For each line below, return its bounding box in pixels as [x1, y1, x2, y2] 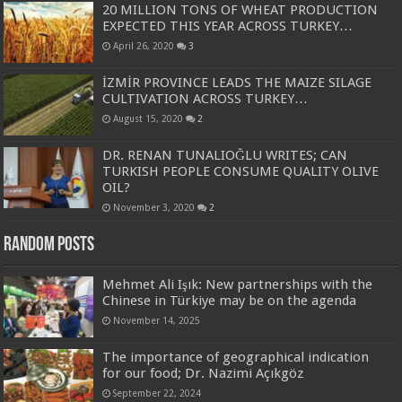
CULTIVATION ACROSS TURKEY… [102, 91, 309, 108]
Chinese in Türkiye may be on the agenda [102, 293, 357, 310]
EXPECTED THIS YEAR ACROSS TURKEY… [102, 17, 354, 34]
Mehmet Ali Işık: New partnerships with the [102, 276, 373, 293]
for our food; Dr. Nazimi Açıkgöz [102, 365, 304, 382]
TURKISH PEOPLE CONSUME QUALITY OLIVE [102, 163, 380, 180]
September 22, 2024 [113, 388, 202, 399]
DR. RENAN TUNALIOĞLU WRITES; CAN [102, 147, 348, 164]
